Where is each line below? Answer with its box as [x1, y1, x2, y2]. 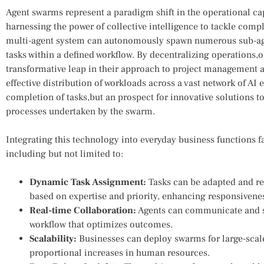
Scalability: [29, 232, 77, 245]
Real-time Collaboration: [29, 204, 136, 216]
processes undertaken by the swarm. [6, 105, 155, 117]
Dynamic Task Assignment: [29, 176, 146, 188]
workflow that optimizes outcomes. [29, 218, 173, 230]
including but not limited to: [6, 147, 123, 160]
